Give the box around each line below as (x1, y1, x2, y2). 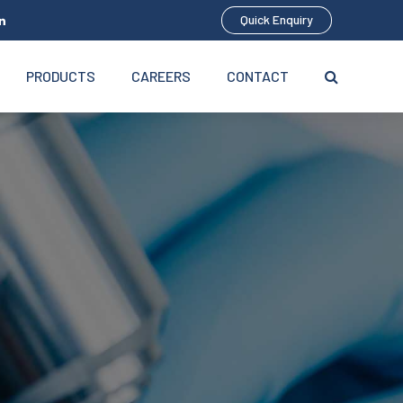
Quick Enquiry (240, 12, 313, 28)
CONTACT (227, 67, 289, 85)
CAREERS (131, 67, 191, 85)
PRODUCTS (26, 67, 95, 85)
